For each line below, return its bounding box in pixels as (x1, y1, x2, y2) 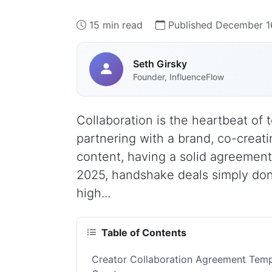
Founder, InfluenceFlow (133, 71, 224, 82)
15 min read (86, 19, 146, 31)
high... (76, 186, 110, 200)
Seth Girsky (133, 57, 187, 70)
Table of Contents (101, 226, 186, 239)
